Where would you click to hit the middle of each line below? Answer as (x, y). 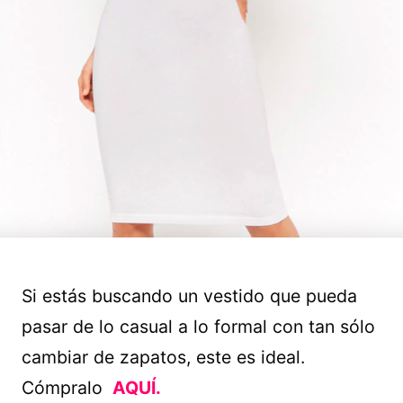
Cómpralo (65, 388)
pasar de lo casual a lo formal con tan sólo (198, 327)
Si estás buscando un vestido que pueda (189, 296)
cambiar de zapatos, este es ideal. (163, 358)
